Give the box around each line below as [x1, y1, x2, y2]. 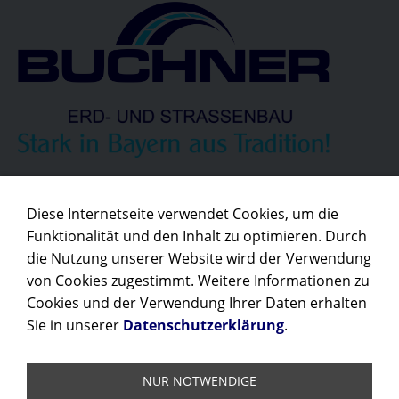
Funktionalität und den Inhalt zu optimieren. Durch [27, 226, 367, 246]
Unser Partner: [18, 186, 136, 208]
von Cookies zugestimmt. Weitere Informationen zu [27, 271, 370, 290]
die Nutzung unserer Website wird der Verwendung [27, 248, 371, 268]
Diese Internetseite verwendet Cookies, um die [27, 204, 338, 224]
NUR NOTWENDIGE [142, 372, 256, 389]
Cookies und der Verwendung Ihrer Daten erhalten [27, 293, 367, 313]
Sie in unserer [27, 315, 123, 335]
